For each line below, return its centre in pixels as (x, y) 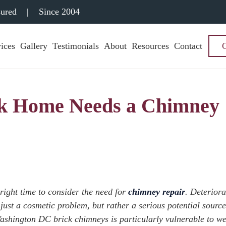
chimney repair (157, 192)
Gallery (34, 46)
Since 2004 (58, 12)
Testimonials (75, 46)
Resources (150, 46)
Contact (188, 46)
